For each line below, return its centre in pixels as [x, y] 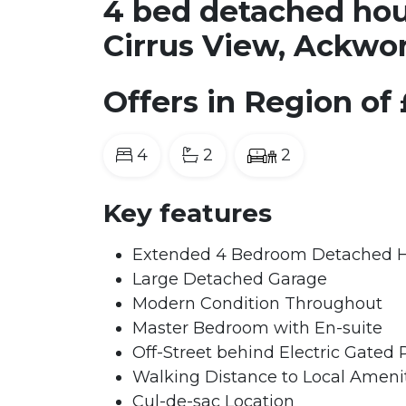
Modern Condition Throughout [257, 304]
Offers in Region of [247, 102]
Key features [188, 213]
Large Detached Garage [230, 279]
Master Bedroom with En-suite [257, 328]
